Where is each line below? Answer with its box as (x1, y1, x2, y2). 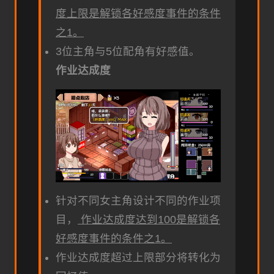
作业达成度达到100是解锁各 (81, 213, 220, 226)
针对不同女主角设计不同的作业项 (56, 194, 221, 207)
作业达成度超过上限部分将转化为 (56, 251, 221, 264)
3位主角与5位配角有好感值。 (56, 45, 200, 58)
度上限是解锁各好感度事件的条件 (56, 7, 221, 20)
